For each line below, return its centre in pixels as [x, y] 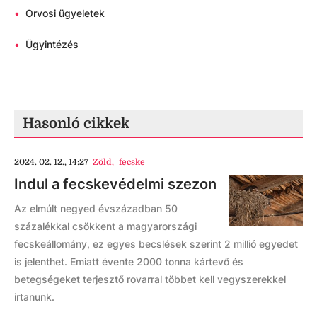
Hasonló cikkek [76, 124]
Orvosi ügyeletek [65, 13]
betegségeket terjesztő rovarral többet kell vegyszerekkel [150, 279]
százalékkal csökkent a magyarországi [105, 226]
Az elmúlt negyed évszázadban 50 [96, 209]
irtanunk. [34, 297]
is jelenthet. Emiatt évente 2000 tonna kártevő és [129, 262]
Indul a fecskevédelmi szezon [115, 184]
